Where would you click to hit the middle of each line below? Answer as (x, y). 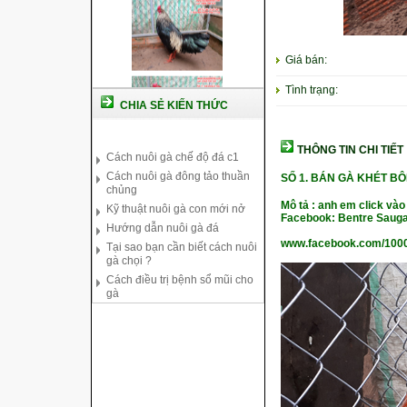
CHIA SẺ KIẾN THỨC (174, 105)
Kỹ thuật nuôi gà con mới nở (175, 170)
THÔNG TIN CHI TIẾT (349, 150)
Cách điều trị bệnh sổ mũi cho (179, 241)
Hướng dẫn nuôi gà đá (162, 189)
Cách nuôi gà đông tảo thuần (178, 138)
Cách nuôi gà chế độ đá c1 (172, 119)
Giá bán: (303, 60)
